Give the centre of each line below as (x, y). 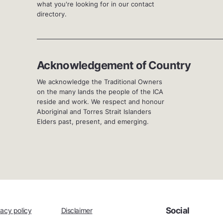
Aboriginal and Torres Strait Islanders (94, 112)
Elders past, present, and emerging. (93, 122)
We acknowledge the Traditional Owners (100, 82)
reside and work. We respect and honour (101, 102)
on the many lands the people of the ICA (100, 92)
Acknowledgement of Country (114, 65)
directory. (52, 14)
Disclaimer (77, 210)
